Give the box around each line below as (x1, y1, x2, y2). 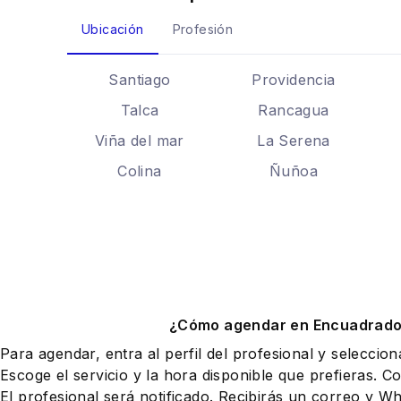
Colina (117, 162, 162, 180)
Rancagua (258, 101, 329, 119)
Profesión (172, 21, 234, 37)
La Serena (257, 132, 330, 149)
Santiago (108, 71, 171, 89)
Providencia (252, 71, 336, 89)
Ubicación (81, 21, 144, 37)
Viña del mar (95, 132, 184, 149)
